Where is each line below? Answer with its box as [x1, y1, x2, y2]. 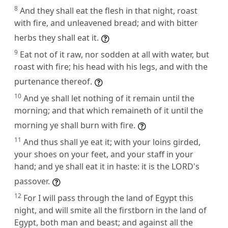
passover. [14, 175, 50, 187]
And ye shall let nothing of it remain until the [23, 92, 194, 104]
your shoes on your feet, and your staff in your [14, 148, 193, 160]
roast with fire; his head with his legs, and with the [14, 61, 208, 72]
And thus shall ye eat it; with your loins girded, [23, 136, 201, 148]
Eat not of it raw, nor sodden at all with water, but [20, 48, 209, 60]
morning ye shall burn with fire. [14, 119, 135, 131]
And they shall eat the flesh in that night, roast [20, 5, 197, 16]
